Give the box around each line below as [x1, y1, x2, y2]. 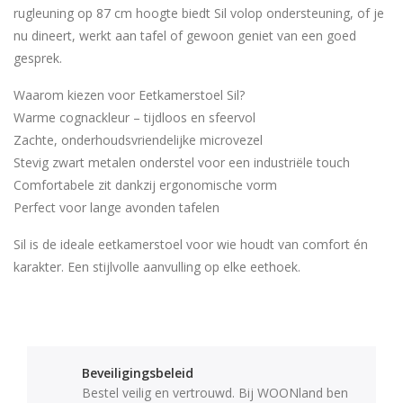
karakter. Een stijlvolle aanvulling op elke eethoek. [13, 258, 300, 276]
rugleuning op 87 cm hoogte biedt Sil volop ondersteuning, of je [13, 4, 384, 22]
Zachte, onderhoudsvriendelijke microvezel [13, 131, 263, 149]
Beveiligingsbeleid [82, 364, 193, 382]
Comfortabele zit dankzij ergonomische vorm [13, 176, 277, 194]
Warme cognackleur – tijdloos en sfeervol [13, 109, 255, 127]
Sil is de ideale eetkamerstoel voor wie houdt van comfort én [13, 236, 368, 254]
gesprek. [13, 49, 62, 67]
